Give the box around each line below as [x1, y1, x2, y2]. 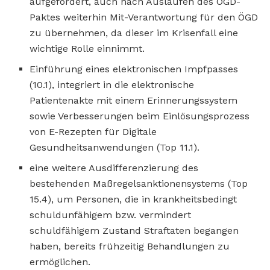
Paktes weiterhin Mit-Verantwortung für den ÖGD [30, 11, 259, 23]
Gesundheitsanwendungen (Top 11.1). [30, 141, 200, 153]
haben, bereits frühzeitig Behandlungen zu [30, 240, 230, 252]
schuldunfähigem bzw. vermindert [30, 209, 192, 221]
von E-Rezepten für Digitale [30, 125, 157, 137]
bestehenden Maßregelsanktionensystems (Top [30, 177, 248, 189]
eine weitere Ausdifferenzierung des [30, 162, 199, 174]
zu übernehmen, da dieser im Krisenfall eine [30, 27, 239, 39]
